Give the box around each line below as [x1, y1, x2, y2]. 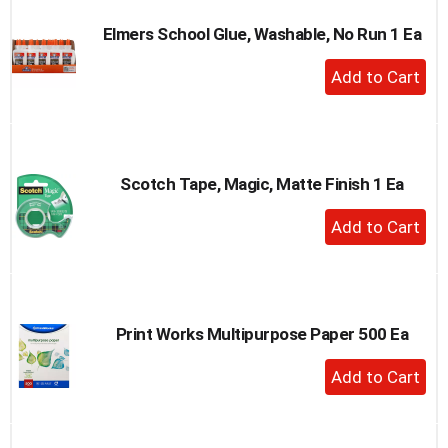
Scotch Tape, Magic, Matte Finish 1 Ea [120, 173, 404, 194]
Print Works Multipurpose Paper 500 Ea [115, 323, 409, 344]
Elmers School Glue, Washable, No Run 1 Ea [102, 23, 422, 44]
